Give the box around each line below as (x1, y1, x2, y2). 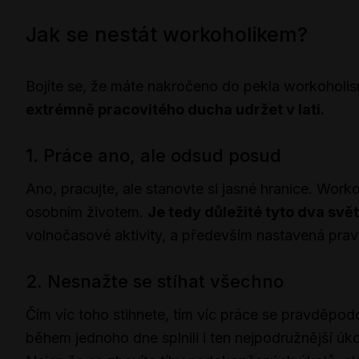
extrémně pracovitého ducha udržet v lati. (26, 101, 325, 119)
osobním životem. (26, 204, 147, 221)
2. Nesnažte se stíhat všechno (26, 271, 284, 292)
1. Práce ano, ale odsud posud (26, 145, 281, 167)
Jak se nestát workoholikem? (26, 22, 308, 47)
